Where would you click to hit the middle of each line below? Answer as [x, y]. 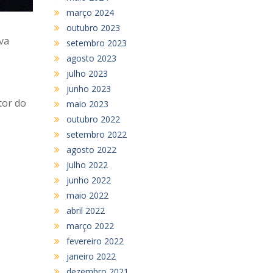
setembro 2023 [96, 43]
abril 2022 [85, 210]
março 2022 [90, 225]
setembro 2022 [96, 134]
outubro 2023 [93, 27]
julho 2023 [87, 73]
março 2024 [90, 12]
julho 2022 [87, 165]
